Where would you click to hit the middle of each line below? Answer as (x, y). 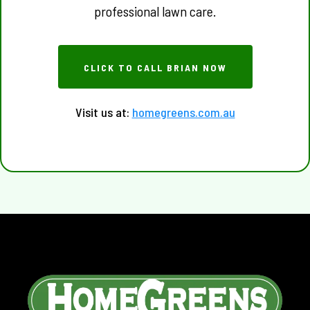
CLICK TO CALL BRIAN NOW (155, 67)
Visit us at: (102, 112)
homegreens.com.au (183, 112)
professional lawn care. (155, 11)
